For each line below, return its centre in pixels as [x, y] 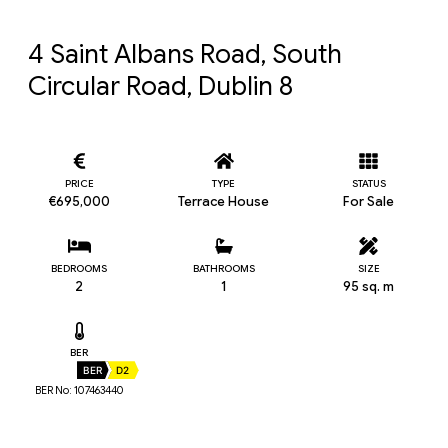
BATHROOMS [223, 268]
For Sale [369, 201]
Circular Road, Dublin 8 [160, 86]
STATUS [368, 183]
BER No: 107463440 [79, 391]
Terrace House [224, 201]
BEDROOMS [79, 268]
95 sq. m [369, 286]
